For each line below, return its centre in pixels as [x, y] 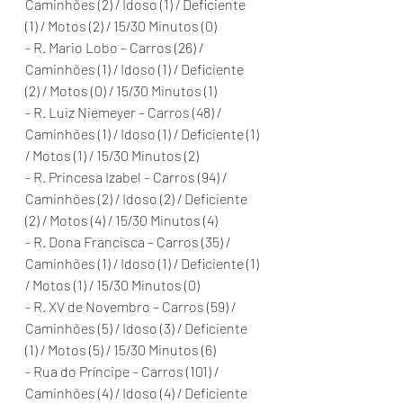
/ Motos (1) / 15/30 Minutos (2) [112, 155]
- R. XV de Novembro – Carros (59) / [132, 306]
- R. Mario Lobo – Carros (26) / [116, 47]
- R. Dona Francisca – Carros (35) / [129, 242]
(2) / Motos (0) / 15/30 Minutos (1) [121, 90]
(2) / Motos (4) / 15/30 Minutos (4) [121, 220]
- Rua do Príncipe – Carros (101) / [123, 371]
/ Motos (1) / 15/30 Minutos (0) [112, 285]
